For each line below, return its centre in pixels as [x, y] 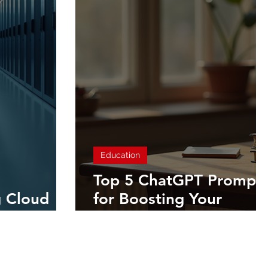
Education [120, 155]
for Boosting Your [158, 199]
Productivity [138, 218]
